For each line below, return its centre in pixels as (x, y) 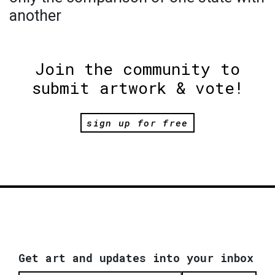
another (35, 16)
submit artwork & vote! (137, 88)
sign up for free (137, 122)
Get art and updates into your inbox (136, 258)
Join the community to (137, 69)
